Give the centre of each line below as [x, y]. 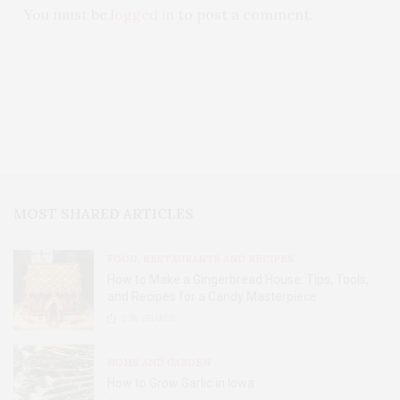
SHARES [157, 319]
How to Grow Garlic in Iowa [181, 383]
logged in [142, 14]
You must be [67, 14]
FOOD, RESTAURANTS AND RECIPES [200, 259]
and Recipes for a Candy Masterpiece [212, 297]
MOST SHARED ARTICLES [104, 214]
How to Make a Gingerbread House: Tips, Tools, [238, 280]
